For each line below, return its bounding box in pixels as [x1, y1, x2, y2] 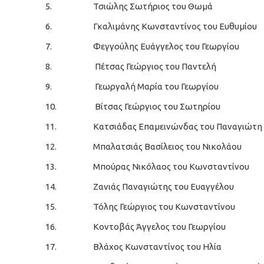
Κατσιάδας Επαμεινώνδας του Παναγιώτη [93, 121, 262, 131]
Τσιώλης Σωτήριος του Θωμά [93, 1, 213, 11]
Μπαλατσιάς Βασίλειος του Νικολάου [93, 141, 242, 151]
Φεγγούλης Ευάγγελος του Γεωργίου [93, 41, 239, 51]
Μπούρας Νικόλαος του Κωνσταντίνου [93, 161, 249, 171]
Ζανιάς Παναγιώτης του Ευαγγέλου [93, 181, 234, 192]
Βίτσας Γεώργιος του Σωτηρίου [93, 101, 220, 111]
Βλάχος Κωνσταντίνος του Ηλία [93, 242, 222, 252]
